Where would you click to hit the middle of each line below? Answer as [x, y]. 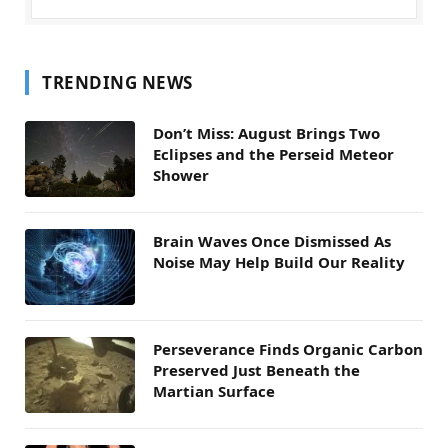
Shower [181, 174]
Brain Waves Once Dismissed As [272, 240]
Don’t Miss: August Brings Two [266, 132]
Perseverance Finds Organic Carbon [288, 348]
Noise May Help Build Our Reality [279, 261]
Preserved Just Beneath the [256, 369]
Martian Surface [214, 390]
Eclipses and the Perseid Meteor [273, 153]
